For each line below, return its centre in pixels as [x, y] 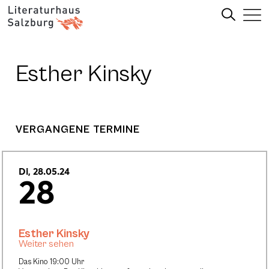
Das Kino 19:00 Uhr [51, 262]
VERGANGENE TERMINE [78, 130]
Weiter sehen [46, 244]
